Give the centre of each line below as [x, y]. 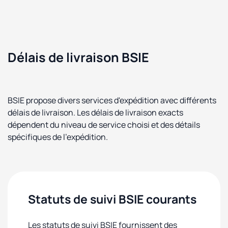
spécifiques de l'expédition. [58, 137]
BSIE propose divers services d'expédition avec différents [112, 100]
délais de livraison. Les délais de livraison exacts [95, 112]
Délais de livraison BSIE [78, 57]
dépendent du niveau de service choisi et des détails [104, 125]
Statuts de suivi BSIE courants [112, 199]
